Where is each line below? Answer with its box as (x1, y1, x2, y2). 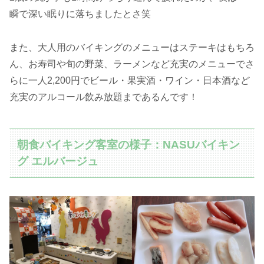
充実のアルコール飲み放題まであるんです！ (9, 91, 198, 102)
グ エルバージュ (17, 154, 99, 167)
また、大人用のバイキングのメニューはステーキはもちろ (9, 42, 255, 52)
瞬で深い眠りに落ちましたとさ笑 (9, 9, 151, 19)
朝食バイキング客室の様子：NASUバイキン (17, 138, 240, 151)
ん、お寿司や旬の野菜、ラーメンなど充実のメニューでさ (9, 58, 255, 69)
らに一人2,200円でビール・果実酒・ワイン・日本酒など (9, 75, 250, 85)
